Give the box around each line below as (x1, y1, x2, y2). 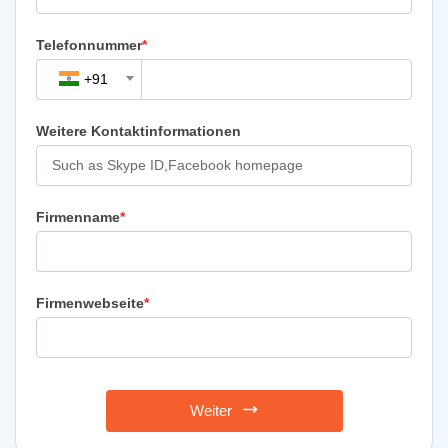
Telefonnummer (36, 36, 142, 53)
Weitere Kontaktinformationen (36, 122, 241, 139)
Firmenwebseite (36, 294, 144, 311)
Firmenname (36, 208, 120, 225)
